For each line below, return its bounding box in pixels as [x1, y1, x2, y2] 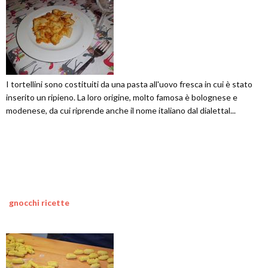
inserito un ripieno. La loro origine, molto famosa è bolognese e [6, 92, 237, 102]
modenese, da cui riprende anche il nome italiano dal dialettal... [6, 105, 236, 115]
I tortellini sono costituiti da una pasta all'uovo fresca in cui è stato [6, 78, 252, 89]
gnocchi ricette [9, 197, 69, 208]
